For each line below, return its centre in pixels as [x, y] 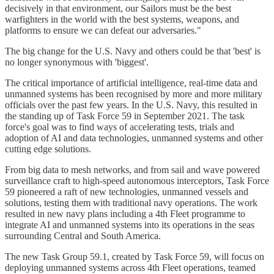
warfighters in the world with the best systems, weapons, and [122, 19]
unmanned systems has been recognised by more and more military [134, 94]
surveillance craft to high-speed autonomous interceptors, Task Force [137, 180]
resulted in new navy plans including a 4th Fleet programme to [125, 213]
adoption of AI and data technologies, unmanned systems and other [134, 138]
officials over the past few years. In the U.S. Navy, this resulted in [131, 105]
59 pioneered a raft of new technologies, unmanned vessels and [127, 191]
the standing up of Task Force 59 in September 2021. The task [125, 116]
